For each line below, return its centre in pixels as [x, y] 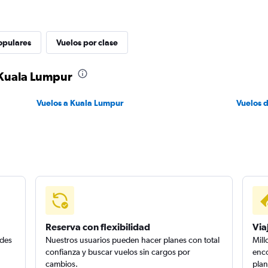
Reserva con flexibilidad [98, 227]
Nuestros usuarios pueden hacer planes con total [133, 240]
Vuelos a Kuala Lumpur [80, 103]
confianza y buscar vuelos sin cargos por [118, 252]
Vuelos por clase [87, 42]
